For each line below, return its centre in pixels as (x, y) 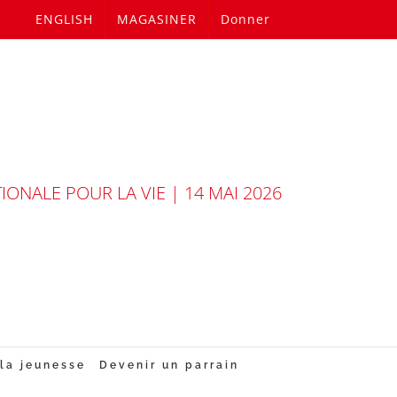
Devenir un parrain (169, 365)
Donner (245, 19)
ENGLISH (64, 19)
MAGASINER (157, 19)
